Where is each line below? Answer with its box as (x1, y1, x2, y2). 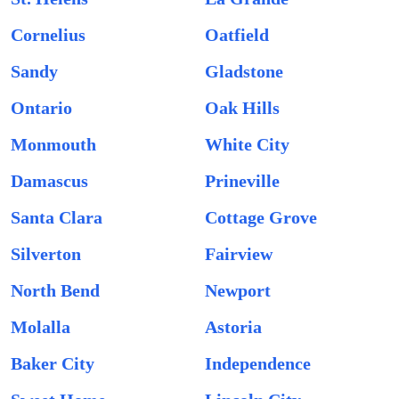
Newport (205, 281, 271, 300)
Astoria (205, 317, 262, 337)
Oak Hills (205, 98, 280, 118)
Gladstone (205, 61, 283, 81)
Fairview (205, 244, 273, 264)
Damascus (11, 171, 88, 191)
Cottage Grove (205, 208, 317, 227)
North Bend (11, 281, 100, 300)
